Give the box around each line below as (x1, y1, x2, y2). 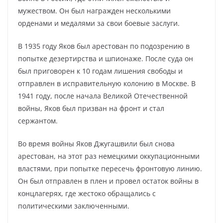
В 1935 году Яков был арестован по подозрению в (18, 41, 190, 51)
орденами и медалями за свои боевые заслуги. (18, 18, 180, 28)
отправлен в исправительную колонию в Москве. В (18, 79, 196, 88)
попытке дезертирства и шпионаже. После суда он (18, 54, 193, 63)
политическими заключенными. (18, 201, 129, 211)
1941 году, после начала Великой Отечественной (18, 91, 188, 101)
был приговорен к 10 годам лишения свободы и (18, 66, 183, 76)
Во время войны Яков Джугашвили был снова (18, 139, 175, 148)
